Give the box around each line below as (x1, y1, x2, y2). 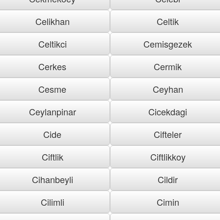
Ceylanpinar (28, 105, 76, 118)
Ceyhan (152, 82, 183, 95)
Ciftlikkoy (150, 150, 186, 163)
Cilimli (40, 195, 64, 208)
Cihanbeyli (31, 172, 73, 186)
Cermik (154, 59, 182, 73)
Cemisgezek (143, 37, 192, 50)
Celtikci (38, 37, 67, 50)
